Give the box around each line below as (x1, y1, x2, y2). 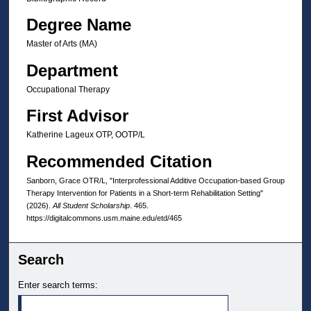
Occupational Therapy (26, 84, 110, 94)
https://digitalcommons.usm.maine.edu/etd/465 (26, 213, 182, 222)
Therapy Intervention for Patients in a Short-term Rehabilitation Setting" (26, 188, 263, 197)
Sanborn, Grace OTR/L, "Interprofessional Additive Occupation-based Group (26, 176, 285, 185)
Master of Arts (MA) (26, 39, 97, 49)
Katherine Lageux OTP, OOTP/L (26, 130, 145, 140)
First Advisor (26, 106, 128, 126)
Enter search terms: (18, 280, 99, 291)
